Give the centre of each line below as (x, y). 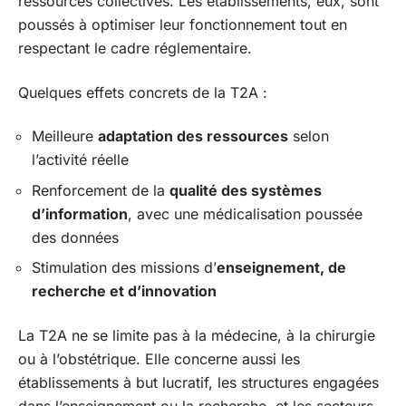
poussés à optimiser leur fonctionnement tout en (183, 24)
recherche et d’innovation (124, 291)
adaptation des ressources (193, 136)
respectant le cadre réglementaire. (135, 48)
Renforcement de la (101, 190)
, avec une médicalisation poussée (245, 213)
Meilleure (65, 136)
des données (75, 237)
